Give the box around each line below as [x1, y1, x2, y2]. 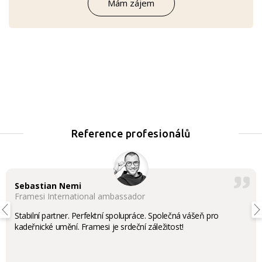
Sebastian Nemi [15, 180, 81, 191]
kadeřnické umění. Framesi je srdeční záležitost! [15, 221, 184, 232]
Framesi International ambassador [15, 191, 145, 202]
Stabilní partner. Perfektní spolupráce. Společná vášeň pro [15, 210, 219, 221]
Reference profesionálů [71, 127, 191, 139]
